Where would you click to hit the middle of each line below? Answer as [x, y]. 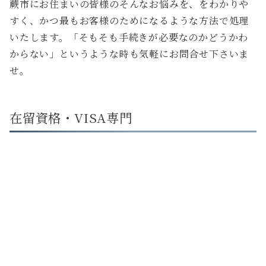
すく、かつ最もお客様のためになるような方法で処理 [129, 20]
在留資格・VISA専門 [71, 117]
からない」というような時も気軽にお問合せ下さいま [129, 53]
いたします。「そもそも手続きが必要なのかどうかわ [129, 37]
